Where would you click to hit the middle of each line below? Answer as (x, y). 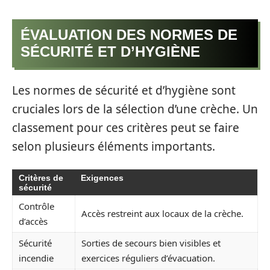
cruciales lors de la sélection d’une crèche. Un (135, 109)
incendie (36, 258)
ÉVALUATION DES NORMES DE (129, 35)
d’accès (33, 221)
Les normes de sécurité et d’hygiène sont (124, 90)
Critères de (41, 178)
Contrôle (36, 206)
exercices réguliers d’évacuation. (148, 258)
